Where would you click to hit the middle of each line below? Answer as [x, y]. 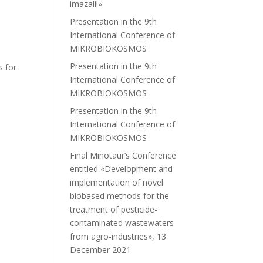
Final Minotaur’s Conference [123, 155]
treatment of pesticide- [114, 209]
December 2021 [101, 250]
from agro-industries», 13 [118, 236]
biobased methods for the [120, 196]
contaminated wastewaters [122, 223]
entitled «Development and [122, 169]
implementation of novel [117, 182]
